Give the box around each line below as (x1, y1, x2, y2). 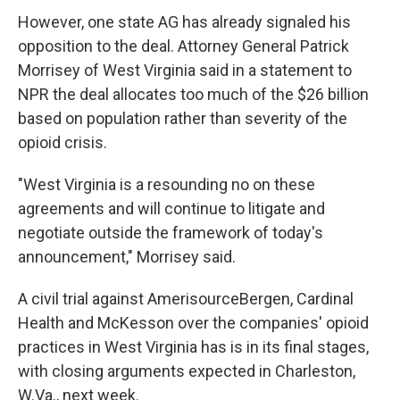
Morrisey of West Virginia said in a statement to (18, 61, 352, 79)
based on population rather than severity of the (18, 109, 347, 128)
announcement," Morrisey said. (18, 247, 236, 266)
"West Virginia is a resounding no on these (18, 175, 315, 194)
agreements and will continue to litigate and (18, 199, 325, 218)
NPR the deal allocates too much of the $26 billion (18, 85, 369, 104)
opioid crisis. (18, 133, 107, 152)
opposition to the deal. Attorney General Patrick (18, 37, 349, 55)
